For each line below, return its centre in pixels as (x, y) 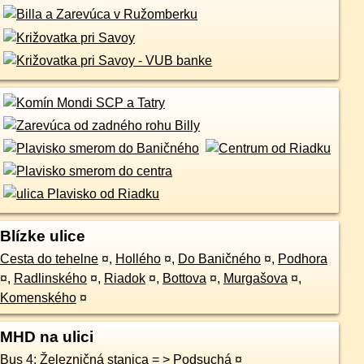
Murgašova (255, 279)
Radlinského (50, 279)
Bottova (184, 279)
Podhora (302, 259)
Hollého (138, 259)
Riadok (124, 279)
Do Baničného (219, 259)
